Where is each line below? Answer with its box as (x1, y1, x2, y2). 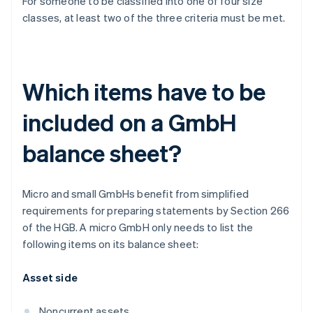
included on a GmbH (22, 107, 238, 138)
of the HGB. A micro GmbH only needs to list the (22, 220, 254, 235)
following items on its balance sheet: (22, 237, 199, 252)
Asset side (22, 270, 78, 285)
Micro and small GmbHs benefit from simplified (22, 187, 249, 201)
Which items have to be (22, 76, 265, 107)
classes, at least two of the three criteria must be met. (22, 10, 286, 25)
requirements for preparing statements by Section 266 (22, 203, 290, 218)
